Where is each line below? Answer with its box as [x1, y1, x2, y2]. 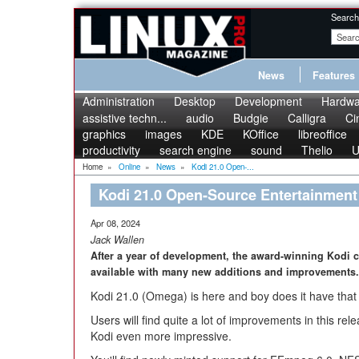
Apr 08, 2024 [91, 216, 140, 229]
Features [313, 68, 355, 83]
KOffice [243, 126, 279, 142]
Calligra [288, 110, 326, 126]
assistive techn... [83, 110, 167, 126]
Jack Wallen [91, 232, 144, 247]
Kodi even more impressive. [91, 328, 232, 344]
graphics [83, 126, 126, 142]
